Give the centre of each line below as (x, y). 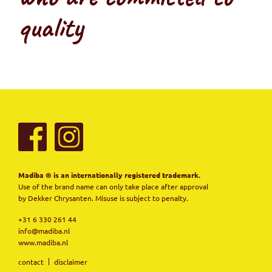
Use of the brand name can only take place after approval (113, 186)
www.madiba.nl (43, 242)
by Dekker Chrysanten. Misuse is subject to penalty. (103, 198)
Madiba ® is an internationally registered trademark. (109, 175)
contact (31, 261)
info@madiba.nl (44, 230)
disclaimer (71, 261)
